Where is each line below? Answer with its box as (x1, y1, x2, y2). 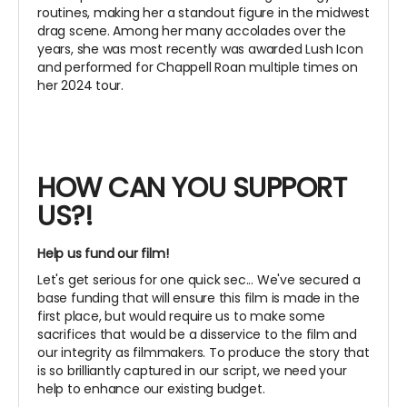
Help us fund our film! (37, 243, 169, 263)
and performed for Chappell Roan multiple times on (37, 57, 358, 76)
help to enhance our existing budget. (37, 379, 265, 398)
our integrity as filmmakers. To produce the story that (37, 342, 370, 362)
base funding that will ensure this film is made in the (37, 288, 360, 307)
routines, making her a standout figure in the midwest (37, 3, 370, 22)
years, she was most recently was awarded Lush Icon (37, 39, 363, 58)
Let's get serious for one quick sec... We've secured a (37, 270, 361, 289)
